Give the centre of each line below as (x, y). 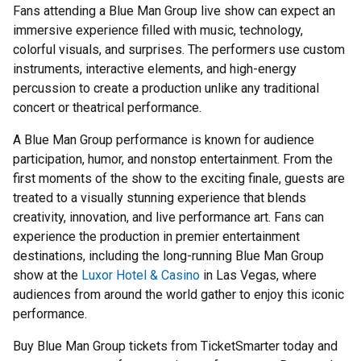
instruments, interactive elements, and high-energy (155, 69)
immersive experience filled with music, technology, (158, 31)
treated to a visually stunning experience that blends (160, 198)
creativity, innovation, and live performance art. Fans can (168, 218)
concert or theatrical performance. (107, 108)
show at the (47, 276)
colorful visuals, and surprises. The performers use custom (179, 50)
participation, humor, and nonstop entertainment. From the (173, 160)
